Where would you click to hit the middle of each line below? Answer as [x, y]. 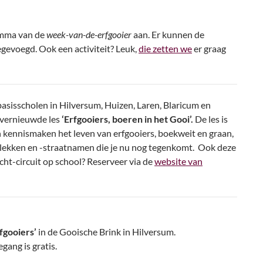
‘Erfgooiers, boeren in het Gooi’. [127, 119]
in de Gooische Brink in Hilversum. [106, 232]
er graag [209, 48]
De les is [210, 119]
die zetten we [165, 48]
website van [178, 161]
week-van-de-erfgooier [90, 34]
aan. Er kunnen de [169, 34]
